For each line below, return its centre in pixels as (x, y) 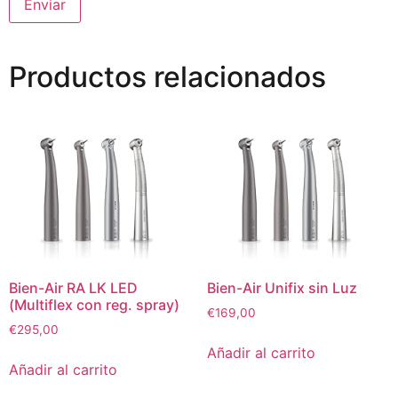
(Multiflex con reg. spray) (94, 304)
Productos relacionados (167, 77)
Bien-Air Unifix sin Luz (282, 287)
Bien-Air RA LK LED (73, 287)
